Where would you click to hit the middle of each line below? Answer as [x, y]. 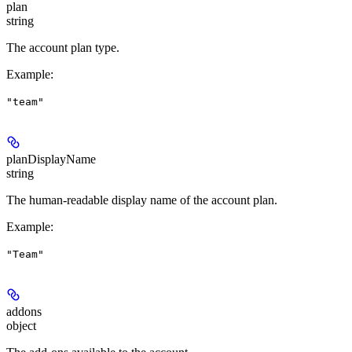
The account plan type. [63, 48]
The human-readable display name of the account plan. [142, 200]
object [21, 326]
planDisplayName [51, 159]
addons [24, 312]
